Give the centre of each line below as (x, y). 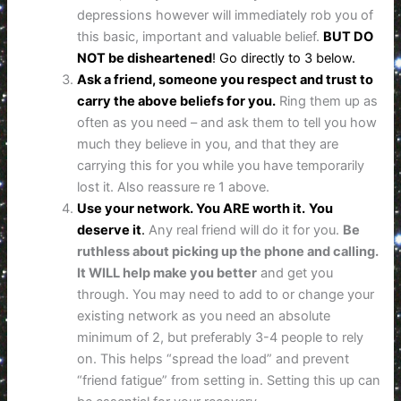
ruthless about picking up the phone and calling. (228, 251)
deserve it (110, 230)
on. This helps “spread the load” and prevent (213, 358)
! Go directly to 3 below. (284, 58)
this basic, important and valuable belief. (200, 36)
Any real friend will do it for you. (244, 230)
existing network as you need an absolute (204, 316)
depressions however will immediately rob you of (226, 15)
